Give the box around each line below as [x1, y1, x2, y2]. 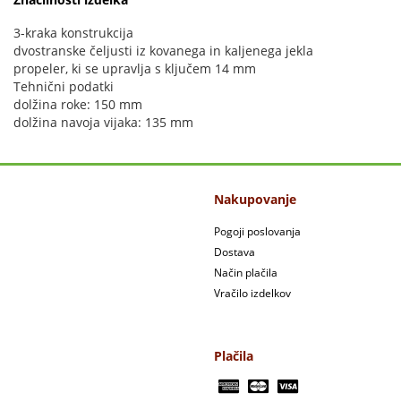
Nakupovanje [214, 191, 296, 208]
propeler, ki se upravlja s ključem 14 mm [13, 60, 256, 77]
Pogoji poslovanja [214, 224, 301, 239]
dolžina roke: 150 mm [13, 96, 142, 113]
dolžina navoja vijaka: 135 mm [13, 114, 193, 131]
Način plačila [214, 265, 277, 280]
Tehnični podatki [13, 78, 114, 95]
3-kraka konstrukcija [13, 24, 133, 41]
